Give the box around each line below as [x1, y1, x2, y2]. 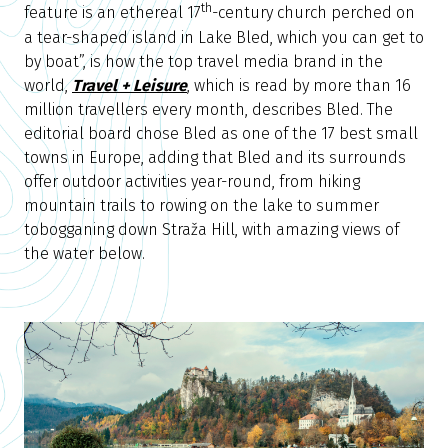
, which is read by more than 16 [187, 75, 411, 95]
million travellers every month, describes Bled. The [24, 99, 393, 119]
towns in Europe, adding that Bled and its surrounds [24, 147, 406, 167]
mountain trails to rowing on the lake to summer [24, 195, 379, 215]
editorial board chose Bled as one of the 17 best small [24, 123, 418, 143]
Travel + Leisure [72, 75, 187, 95]
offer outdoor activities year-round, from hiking [24, 171, 360, 191]
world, [24, 75, 68, 95]
